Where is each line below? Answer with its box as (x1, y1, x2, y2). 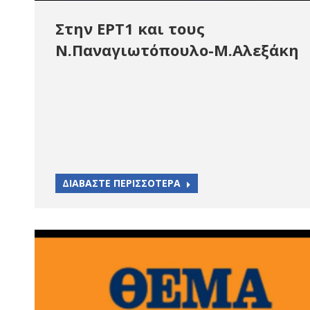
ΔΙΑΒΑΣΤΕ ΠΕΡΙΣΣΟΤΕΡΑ (62, 176, 181, 190)
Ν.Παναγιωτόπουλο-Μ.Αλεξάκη (55, 39, 299, 60)
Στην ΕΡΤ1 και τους (55, 18, 205, 39)
